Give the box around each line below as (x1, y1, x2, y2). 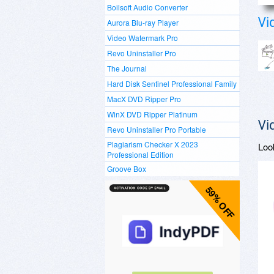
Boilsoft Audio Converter (107, 2, 188, 12)
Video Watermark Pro (107, 32, 178, 43)
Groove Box (107, 163, 146, 174)
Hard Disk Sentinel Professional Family (107, 78, 237, 89)
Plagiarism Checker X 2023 (107, 139, 198, 149)
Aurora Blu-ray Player (107, 17, 179, 28)
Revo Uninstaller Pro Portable (107, 124, 206, 135)
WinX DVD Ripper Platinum (107, 109, 198, 119)
